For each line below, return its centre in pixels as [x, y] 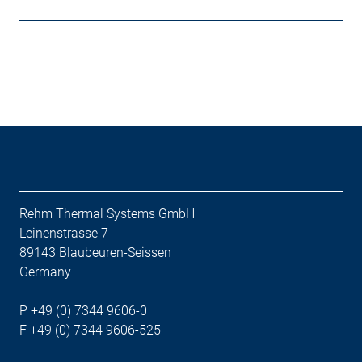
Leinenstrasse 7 [64, 233]
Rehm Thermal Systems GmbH [107, 214]
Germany [45, 272]
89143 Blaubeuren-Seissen [95, 253]
